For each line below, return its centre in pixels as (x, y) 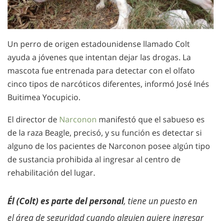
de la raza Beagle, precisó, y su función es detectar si (105, 132)
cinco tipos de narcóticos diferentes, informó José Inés (108, 84)
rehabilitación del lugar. (51, 172)
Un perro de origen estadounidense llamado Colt (99, 44)
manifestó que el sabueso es (151, 119)
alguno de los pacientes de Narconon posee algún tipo (109, 146)
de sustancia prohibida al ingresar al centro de (94, 159)
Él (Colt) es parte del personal (66, 201)
